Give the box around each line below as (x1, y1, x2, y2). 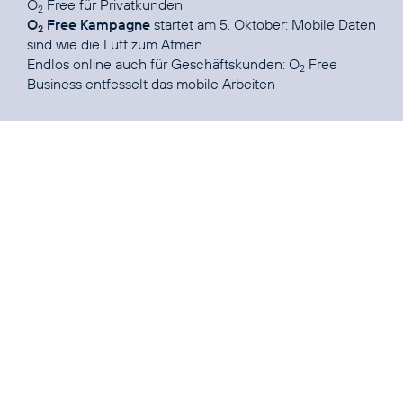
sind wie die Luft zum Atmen (27, 35, 202, 54)
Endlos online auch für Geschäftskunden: (27, 55, 289, 74)
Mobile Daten (291, 15, 376, 34)
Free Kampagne (43, 15, 150, 34)
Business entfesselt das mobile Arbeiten (27, 75, 275, 94)
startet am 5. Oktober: (150, 15, 291, 34)
